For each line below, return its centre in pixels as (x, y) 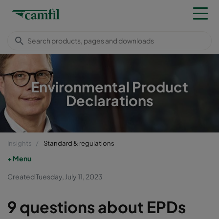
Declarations (109, 100)
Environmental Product (109, 86)
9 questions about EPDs (97, 207)
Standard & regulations (79, 143)
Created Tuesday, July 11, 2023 (55, 176)
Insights (20, 143)
